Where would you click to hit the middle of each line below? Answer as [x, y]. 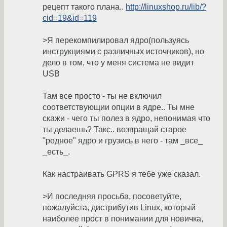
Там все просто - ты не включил [102, 96]
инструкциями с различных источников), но [123, 52]
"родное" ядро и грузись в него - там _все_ [123, 141]
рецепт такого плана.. [84, 7]
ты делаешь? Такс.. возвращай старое [115, 130]
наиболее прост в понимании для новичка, [123, 219]
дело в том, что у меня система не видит [118, 63]
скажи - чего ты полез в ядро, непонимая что [126, 119]
